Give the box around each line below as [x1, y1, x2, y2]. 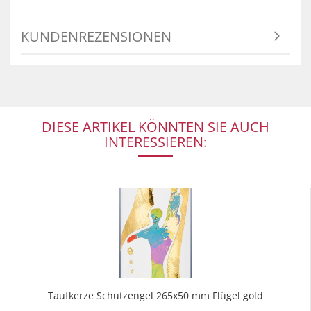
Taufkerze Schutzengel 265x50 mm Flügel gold [47, 289, 263, 302]
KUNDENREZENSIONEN [21, 27, 171, 46]
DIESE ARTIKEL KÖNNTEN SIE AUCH [42, 117, 269, 136]
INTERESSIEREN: [104, 133, 207, 151]
